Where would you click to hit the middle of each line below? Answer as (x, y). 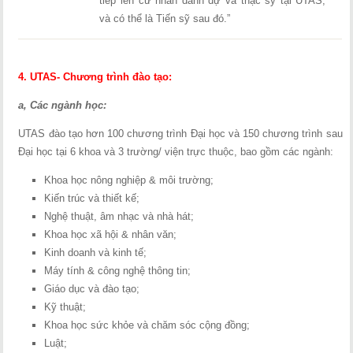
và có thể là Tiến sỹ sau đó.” (165, 19)
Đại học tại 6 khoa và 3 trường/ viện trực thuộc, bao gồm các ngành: (176, 152)
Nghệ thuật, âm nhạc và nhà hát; (119, 216)
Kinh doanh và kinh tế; (96, 253)
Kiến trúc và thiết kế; (92, 198)
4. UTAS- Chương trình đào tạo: (95, 77)
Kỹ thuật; (65, 307)
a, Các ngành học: (63, 105)
